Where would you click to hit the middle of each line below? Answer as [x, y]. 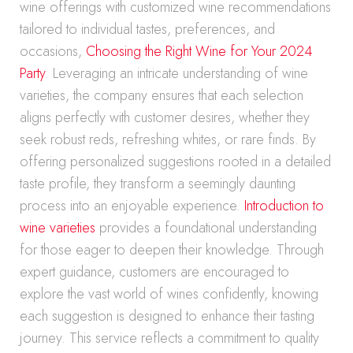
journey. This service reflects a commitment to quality [169, 338]
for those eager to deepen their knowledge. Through [172, 250]
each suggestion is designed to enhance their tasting [167, 316]
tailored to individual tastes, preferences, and [147, 29]
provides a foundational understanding [206, 228]
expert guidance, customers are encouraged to [154, 272]
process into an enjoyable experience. [132, 206]
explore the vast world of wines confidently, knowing [169, 294]
